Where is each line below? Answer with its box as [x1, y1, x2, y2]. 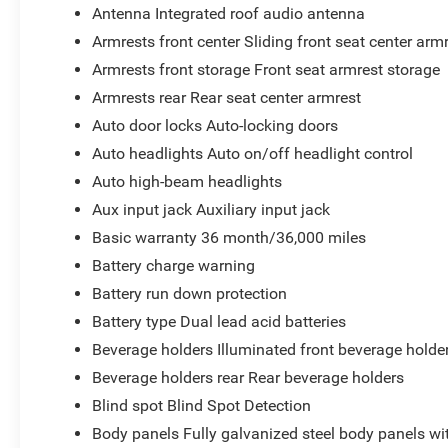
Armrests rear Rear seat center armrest [92, 87, 362, 107]
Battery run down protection [92, 283, 288, 303]
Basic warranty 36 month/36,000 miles [92, 227, 367, 247]
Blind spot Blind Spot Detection [92, 395, 312, 415]
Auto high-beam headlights [92, 171, 283, 191]
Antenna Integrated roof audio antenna [92, 3, 366, 23]
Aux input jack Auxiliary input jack [92, 199, 331, 219]
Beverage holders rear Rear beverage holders [92, 367, 405, 387]
